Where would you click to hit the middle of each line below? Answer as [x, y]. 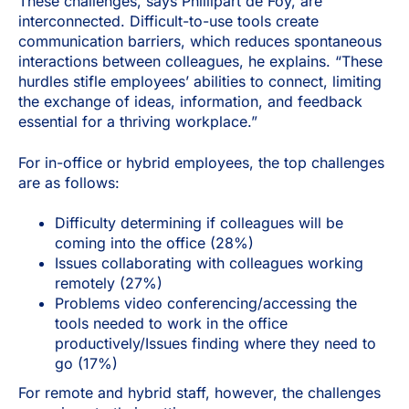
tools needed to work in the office [171, 324]
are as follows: [69, 182]
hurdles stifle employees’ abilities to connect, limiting [200, 82]
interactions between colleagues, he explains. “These [200, 62]
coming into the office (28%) [154, 243]
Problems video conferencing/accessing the [206, 304]
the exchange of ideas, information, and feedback [190, 102]
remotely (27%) [109, 283]
